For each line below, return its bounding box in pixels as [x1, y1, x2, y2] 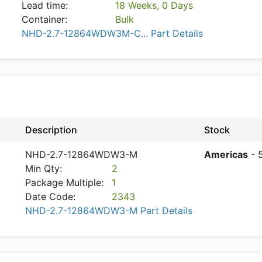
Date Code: [25, 191, 75, 202]
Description [25, 124, 77, 136]
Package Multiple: [25, 177, 104, 188]
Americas [204, 149, 248, 160]
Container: [22, 13, 67, 25]
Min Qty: [25, 163, 62, 174]
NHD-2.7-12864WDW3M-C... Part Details [22, 27, 203, 39]
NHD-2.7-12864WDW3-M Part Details [25, 205, 192, 216]
